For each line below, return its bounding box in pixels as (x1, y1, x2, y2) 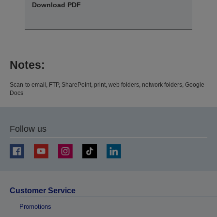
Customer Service (10, 186, 76, 195)
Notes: (10, 58, 45, 71)
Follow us (10, 124, 46, 134)
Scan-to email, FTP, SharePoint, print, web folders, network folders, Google (10, 81, 204, 88)
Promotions (19, 202, 51, 210)
